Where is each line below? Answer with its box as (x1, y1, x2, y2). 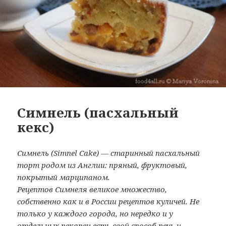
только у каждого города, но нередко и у (17, 208, 174, 219)
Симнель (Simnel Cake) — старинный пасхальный (17, 148, 200, 158)
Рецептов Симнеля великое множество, (17, 184, 167, 195)
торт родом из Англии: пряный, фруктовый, (17, 160, 188, 171)
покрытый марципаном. (17, 172, 110, 183)
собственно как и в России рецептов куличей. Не (17, 196, 200, 207)
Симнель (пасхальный (17, 103, 179, 122)
